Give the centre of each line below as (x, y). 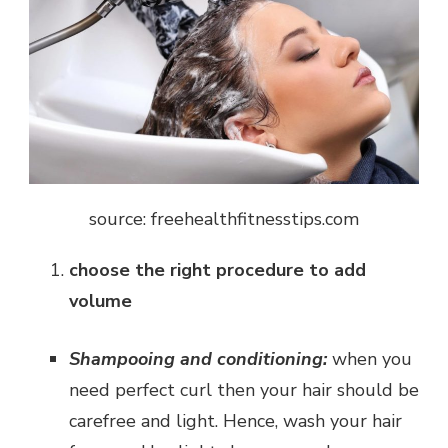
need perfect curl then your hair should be (244, 390)
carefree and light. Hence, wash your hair (235, 421)
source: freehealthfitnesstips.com (224, 219)
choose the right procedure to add (217, 270)
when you (369, 359)
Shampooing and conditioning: (198, 359)
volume (103, 301)
